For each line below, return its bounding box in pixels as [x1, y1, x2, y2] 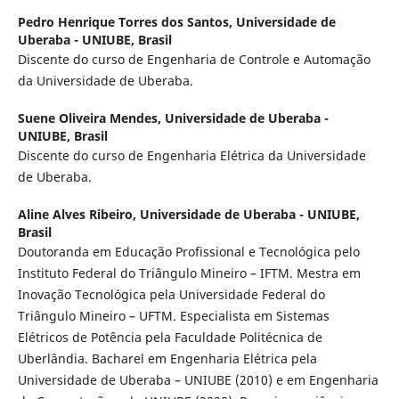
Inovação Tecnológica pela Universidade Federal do [17, 285, 325, 303]
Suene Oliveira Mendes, [17, 109, 165, 126]
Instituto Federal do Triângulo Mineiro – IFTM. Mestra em [17, 264, 361, 281]
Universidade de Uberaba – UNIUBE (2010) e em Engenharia [17, 370, 379, 388]
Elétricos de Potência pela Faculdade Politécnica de [17, 328, 322, 346]
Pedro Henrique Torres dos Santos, [17, 12, 236, 30]
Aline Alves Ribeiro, [17, 205, 140, 223]
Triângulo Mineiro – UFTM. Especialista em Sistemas [17, 306, 330, 324]
